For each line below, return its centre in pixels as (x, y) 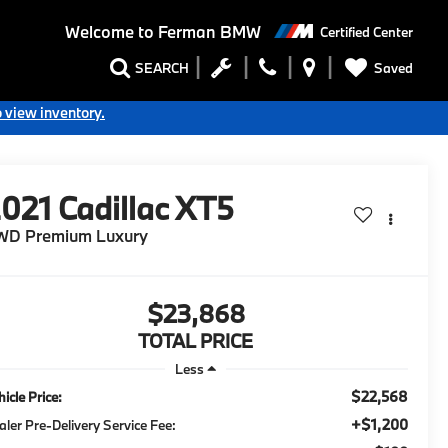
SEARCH (162, 68)
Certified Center (366, 31)
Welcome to (109, 32)
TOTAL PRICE (195, 341)
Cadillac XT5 (146, 208)
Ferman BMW (207, 32)
